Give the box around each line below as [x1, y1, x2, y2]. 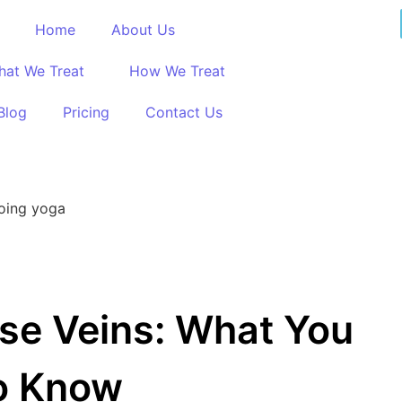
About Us [110, 21, 175, 39]
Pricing [62, 103, 109, 121]
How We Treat [128, 62, 225, 80]
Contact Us [144, 103, 223, 121]
